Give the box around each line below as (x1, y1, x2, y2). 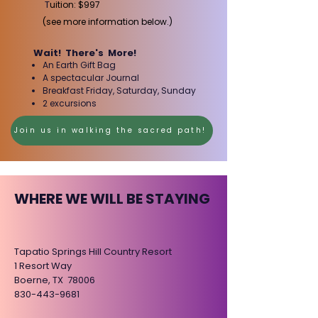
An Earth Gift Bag (43, 59, 116, 71)
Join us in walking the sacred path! (14, 125, 207, 136)
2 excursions (43, 97, 97, 109)
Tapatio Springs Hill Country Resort (14, 245, 172, 258)
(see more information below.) (43, 16, 172, 28)
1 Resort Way (14, 259, 72, 273)
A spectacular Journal (43, 72, 139, 84)
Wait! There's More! (33, 46, 136, 60)
